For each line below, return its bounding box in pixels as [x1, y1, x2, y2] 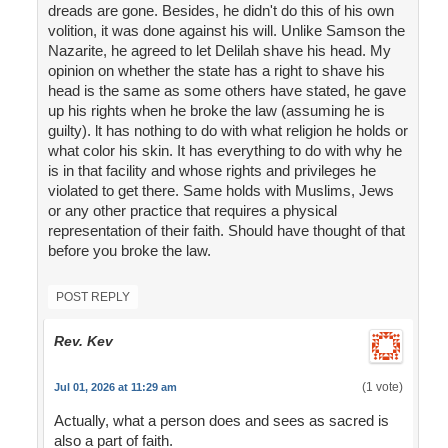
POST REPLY [55, 290, 130, 305]
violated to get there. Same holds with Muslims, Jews [47, 182, 394, 200]
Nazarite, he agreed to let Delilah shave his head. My [47, 42, 391, 60]
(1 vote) [361, 380, 403, 395]
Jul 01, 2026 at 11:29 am [53, 381, 177, 394]
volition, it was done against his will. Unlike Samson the [47, 22, 405, 40]
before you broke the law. [47, 242, 211, 260]
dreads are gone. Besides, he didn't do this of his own [47, 2, 394, 20]
